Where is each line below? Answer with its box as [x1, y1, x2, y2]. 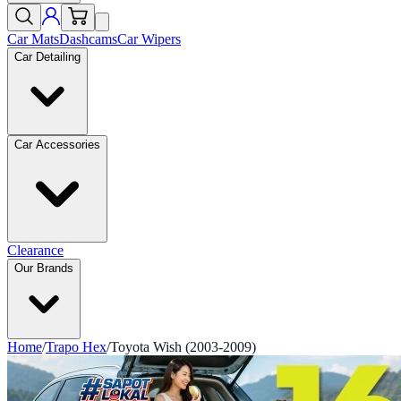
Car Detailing [14, 50, 81, 64]
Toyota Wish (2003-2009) [110, 339, 256, 354]
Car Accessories [14, 138, 100, 151]
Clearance [7, 243, 64, 258]
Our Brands [14, 261, 73, 275]
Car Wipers [117, 31, 181, 47]
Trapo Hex [46, 339, 107, 354]
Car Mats [7, 31, 59, 47]
